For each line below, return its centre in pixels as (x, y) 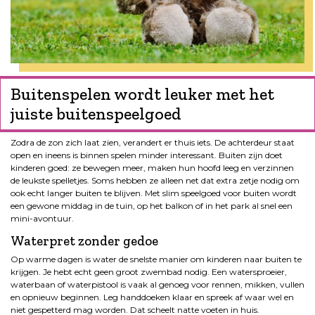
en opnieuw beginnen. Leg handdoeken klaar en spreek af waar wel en (152, 297)
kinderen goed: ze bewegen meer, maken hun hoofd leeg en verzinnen (152, 168)
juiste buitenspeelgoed (96, 114)
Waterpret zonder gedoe (84, 241)
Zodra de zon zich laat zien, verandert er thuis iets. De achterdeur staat (153, 143)
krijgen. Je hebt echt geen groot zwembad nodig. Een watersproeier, (149, 272)
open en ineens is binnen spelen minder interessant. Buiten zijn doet (147, 155)
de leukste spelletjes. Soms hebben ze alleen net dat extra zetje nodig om (155, 181)
